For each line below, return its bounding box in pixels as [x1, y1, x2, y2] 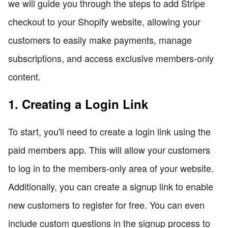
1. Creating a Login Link [8, 95, 148, 112]
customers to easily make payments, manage [8, 33, 192, 46]
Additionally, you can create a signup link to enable [8, 179, 213, 193]
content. [8, 69, 41, 83]
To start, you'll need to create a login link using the [8, 124, 211, 138]
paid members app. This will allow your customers [8, 142, 210, 156]
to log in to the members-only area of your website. [8, 161, 214, 175]
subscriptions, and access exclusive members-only [8, 51, 214, 65]
